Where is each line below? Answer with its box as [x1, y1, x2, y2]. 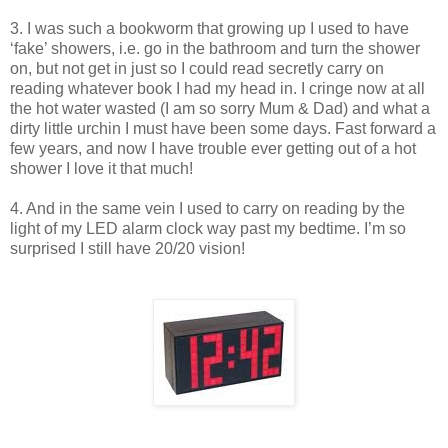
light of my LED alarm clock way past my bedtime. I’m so [10, 219, 406, 237]
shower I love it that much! [10, 159, 193, 177]
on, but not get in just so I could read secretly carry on [10, 59, 384, 77]
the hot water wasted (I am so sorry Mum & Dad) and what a [10, 99, 430, 117]
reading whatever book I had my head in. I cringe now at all [10, 79, 425, 97]
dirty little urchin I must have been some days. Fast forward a [10, 119, 436, 137]
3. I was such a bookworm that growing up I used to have [10, 19, 409, 37]
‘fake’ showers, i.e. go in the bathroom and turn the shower [10, 39, 420, 57]
